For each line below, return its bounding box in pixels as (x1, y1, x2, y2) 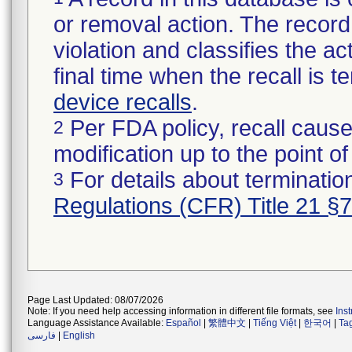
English (63, 330, 95, 341)
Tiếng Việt (253, 317, 296, 328)
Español (166, 317, 201, 328)
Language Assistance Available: (27, 317, 166, 328)
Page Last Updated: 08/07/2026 (27, 295, 163, 306)
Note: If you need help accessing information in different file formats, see (27, 306, 335, 317)
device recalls (53, 90, 192, 115)
